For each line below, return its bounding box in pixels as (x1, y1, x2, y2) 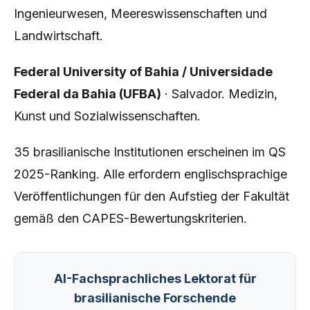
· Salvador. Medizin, (161, 86, 277, 101)
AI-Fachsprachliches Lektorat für (53, 271, 257, 286)
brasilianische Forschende (74, 291, 236, 305)
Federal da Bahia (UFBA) (14, 86, 161, 101)
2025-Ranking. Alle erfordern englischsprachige (14, 167, 287, 181)
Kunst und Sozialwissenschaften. (14, 109, 201, 123)
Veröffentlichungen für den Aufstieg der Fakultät (14, 189, 289, 203)
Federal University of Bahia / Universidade (14, 64, 273, 79)
